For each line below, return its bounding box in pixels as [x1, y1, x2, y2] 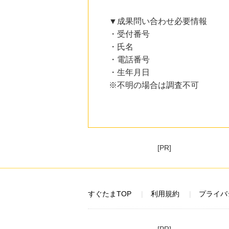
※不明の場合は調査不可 [109, 81, 199, 89]
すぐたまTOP [88, 190, 131, 198]
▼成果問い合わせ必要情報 [109, 17, 207, 26]
